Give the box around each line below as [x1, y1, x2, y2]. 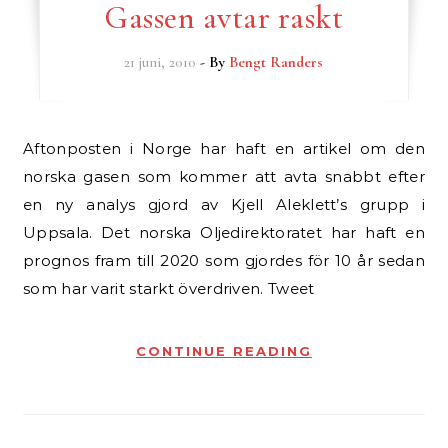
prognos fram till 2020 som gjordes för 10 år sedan [23, 251, 425, 270]
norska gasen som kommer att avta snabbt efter [23, 167, 425, 186]
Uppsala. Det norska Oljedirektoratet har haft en [23, 223, 425, 242]
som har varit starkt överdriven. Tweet [23, 279, 315, 298]
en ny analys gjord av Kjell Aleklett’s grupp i [23, 195, 425, 214]
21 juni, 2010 [124, 53, 197, 71]
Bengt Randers [229, 53, 324, 71]
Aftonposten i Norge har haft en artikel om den [23, 139, 35, 158]
